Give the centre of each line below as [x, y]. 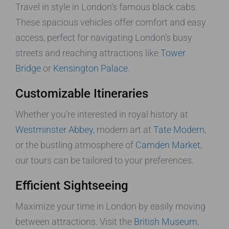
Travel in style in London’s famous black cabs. [106, 7]
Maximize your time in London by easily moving [110, 207]
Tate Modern [179, 130]
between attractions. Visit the [75, 222]
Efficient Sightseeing [72, 186]
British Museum [166, 222]
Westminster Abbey [54, 130]
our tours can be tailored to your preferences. [105, 161]
